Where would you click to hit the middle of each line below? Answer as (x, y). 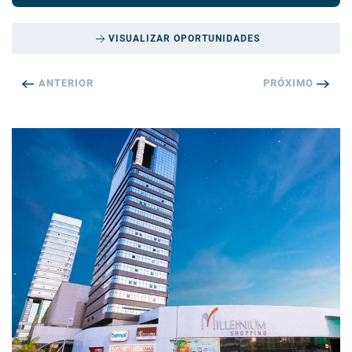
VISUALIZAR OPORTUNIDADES (184, 39)
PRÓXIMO (290, 83)
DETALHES (168, 270)
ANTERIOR (64, 83)
